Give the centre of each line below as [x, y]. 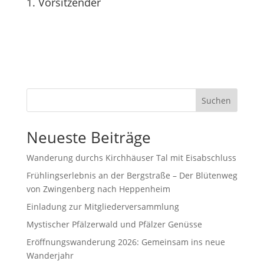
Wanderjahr [50, 255]
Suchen [217, 100]
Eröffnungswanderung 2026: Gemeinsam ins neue [126, 242]
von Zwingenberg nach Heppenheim [98, 189]
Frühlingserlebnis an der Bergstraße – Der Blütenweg [132, 175]
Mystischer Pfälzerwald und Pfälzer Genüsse [114, 224]
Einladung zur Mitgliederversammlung [103, 207]
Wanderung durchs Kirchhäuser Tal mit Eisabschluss [131, 158]
